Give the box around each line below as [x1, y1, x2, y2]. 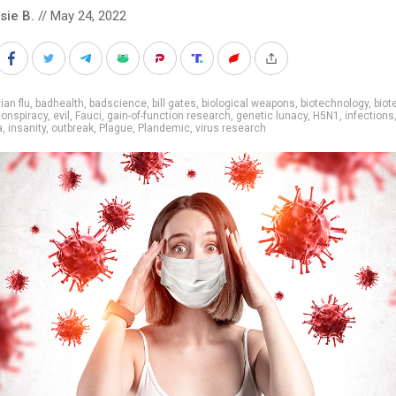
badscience [89, 96, 147, 110]
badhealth [35, 96, 84, 110]
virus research [195, 121, 266, 134]
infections [345, 109, 394, 122]
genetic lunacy [236, 109, 308, 122]
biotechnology [301, 96, 369, 110]
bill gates [152, 96, 196, 110]
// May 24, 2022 [34, 7, 126, 24]
